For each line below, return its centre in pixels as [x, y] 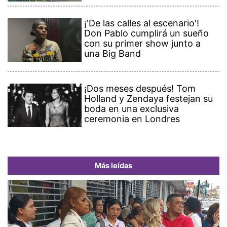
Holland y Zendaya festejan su [149, 98]
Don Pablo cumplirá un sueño [147, 33]
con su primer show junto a [143, 43]
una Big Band [113, 53]
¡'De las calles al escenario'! [142, 23]
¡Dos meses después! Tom [140, 88]
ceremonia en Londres [132, 119]
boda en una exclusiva [132, 108]
